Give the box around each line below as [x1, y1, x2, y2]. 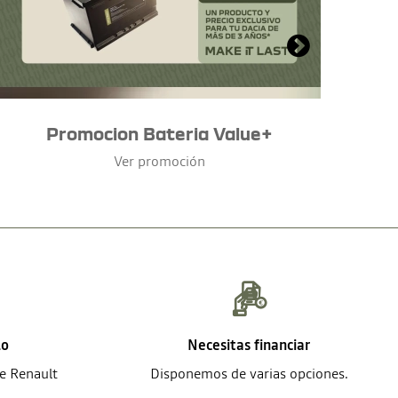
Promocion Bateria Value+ [45, 124, 273, 144]
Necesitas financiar [187, 335, 310, 355]
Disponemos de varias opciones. [149, 363, 348, 384]
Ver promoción [113, 151, 205, 171]
